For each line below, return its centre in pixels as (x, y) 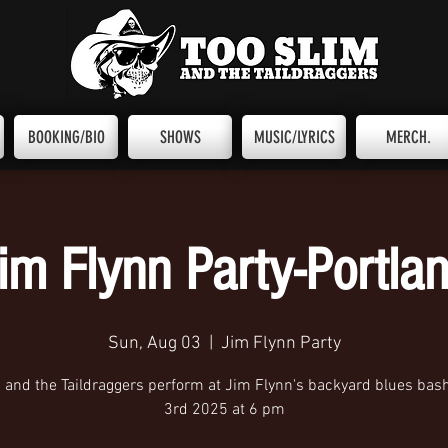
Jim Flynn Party (280, 344)
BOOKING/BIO (66, 137)
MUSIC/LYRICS (294, 137)
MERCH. (408, 137)
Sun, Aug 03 (154, 344)
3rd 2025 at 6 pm (224, 410)
